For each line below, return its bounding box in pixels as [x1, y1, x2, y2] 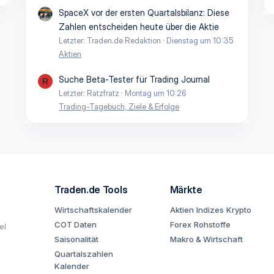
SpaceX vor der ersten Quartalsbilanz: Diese [59, 7, 230, 18]
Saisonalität [54, 234, 98, 244]
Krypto [226, 205, 251, 215]
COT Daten [54, 220, 97, 229]
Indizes [196, 205, 224, 215]
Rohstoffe [193, 220, 231, 229]
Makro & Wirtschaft [169, 234, 243, 244]
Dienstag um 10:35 [166, 35, 234, 45]
